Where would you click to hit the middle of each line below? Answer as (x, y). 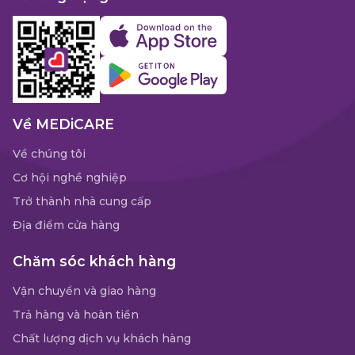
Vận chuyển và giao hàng (84, 290)
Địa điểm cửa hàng (66, 225)
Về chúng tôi (49, 153)
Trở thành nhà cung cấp (82, 201)
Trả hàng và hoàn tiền (76, 314)
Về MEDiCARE (63, 124)
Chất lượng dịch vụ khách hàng (102, 338)
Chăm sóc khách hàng (94, 261)
